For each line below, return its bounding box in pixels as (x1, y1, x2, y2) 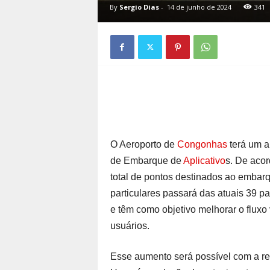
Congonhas (177, 139, 227, 149)
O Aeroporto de (110, 139, 177, 149)
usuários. (110, 220, 149, 231)
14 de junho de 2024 (166, 2, 231, 11)
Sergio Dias (119, 2, 159, 11)
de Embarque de (110, 155, 183, 166)
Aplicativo (183, 155, 225, 166)
